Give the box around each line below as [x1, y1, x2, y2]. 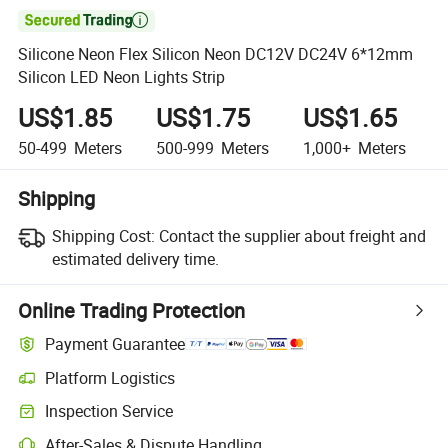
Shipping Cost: [51, 224, 155, 247]
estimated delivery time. [51, 247, 219, 270]
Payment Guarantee [45, 333, 186, 356]
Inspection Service [45, 400, 174, 423]
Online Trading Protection [18, 296, 246, 324]
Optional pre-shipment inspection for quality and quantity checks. [17, 410, 421, 430]
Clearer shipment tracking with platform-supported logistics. [17, 377, 390, 397]
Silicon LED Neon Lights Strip [18, 66, 226, 89]
